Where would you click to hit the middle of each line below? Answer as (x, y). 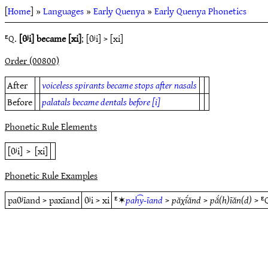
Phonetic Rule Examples (51, 175)
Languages (63, 11)
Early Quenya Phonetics (200, 11)
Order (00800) (32, 60)
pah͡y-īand (144, 200)
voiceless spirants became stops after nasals (120, 85)
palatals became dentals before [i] (101, 102)
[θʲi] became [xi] (50, 38)
